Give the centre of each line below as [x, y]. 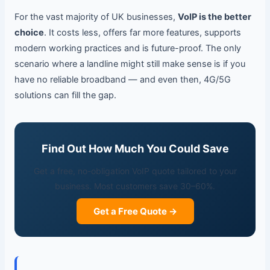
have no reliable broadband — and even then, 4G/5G [122, 80]
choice [29, 33]
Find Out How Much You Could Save [135, 149]
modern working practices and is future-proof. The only [127, 49]
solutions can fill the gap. [65, 96]
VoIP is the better [214, 17]
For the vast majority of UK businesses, [96, 17]
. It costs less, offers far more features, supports [142, 33]
